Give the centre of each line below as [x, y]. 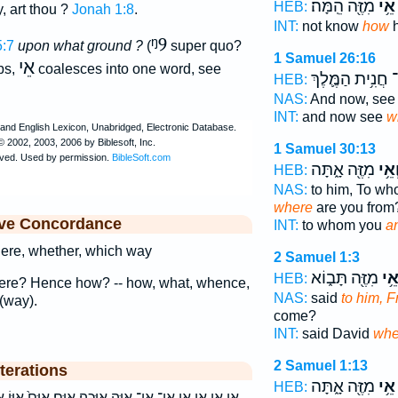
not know [330, 26]
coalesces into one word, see [127, 69]
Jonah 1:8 [103, 10]
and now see [342, 117]
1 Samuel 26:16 [324, 58]
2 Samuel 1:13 [320, 366]
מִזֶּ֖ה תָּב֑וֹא [344, 278]
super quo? [204, 46]
